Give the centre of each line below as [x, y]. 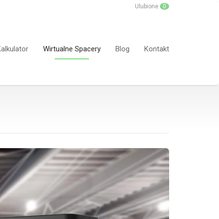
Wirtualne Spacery [72, 49]
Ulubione [147, 7]
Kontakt [157, 49]
